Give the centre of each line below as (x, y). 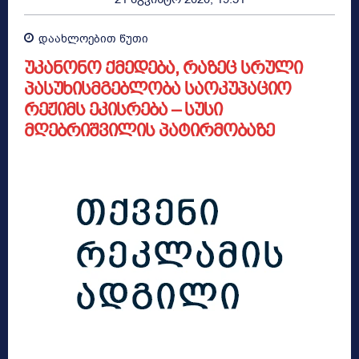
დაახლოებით (77, 39)
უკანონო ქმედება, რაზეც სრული (163, 68)
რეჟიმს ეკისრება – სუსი (123, 110)
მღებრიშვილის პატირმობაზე (149, 131)
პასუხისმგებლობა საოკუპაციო (157, 89)
